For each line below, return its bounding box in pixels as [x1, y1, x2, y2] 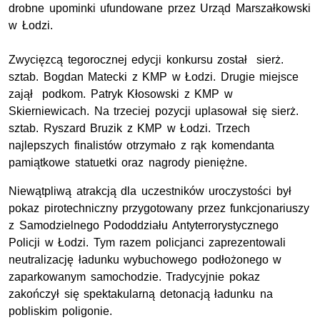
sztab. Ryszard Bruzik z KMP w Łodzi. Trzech [9, 122, 250, 135]
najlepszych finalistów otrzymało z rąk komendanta [9, 139, 274, 152]
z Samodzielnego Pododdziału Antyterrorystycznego [9, 219, 279, 232]
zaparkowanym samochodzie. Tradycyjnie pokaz [9, 271, 260, 284]
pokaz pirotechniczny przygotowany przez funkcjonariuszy [9, 202, 310, 215]
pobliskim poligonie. [9, 305, 112, 318]
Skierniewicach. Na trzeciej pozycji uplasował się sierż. [9, 105, 299, 118]
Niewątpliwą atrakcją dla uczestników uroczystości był [9, 185, 291, 198]
